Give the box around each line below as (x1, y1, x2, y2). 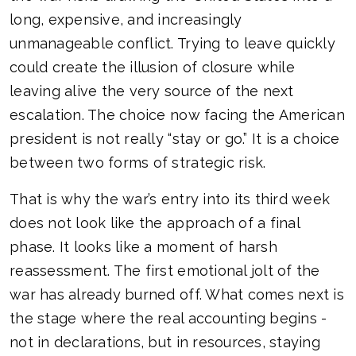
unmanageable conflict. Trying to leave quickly (10, 35, 335, 52)
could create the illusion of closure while (10, 59, 295, 76)
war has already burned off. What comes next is (10, 286, 344, 304)
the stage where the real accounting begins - (10, 310, 327, 327)
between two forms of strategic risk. (10, 154, 266, 172)
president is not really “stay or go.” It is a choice (10, 130, 340, 148)
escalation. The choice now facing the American (10, 106, 345, 124)
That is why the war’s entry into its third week (10, 191, 331, 208)
